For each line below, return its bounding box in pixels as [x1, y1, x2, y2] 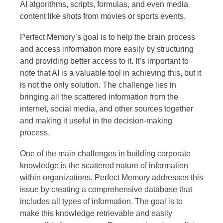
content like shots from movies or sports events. [20, 11, 186, 20]
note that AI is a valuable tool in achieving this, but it [20, 68, 201, 77]
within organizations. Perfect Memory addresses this [20, 173, 203, 182]
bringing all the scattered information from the [20, 92, 178, 101]
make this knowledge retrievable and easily [20, 209, 172, 218]
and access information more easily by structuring [20, 44, 194, 53]
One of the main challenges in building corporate [20, 149, 191, 158]
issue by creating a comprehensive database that [20, 185, 192, 194]
